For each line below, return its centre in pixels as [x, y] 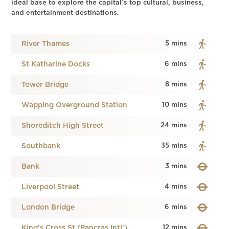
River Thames [46, 44]
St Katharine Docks [56, 64]
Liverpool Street [51, 187]
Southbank [41, 146]
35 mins [174, 146]
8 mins [176, 85]
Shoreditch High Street [63, 126]
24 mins [174, 125]
